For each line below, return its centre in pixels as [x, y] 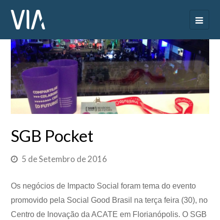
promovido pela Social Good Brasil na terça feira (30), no [110, 200]
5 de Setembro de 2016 [65, 159]
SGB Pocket [52, 136]
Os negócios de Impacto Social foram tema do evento [104, 186]
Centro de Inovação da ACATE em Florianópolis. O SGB [109, 215]
